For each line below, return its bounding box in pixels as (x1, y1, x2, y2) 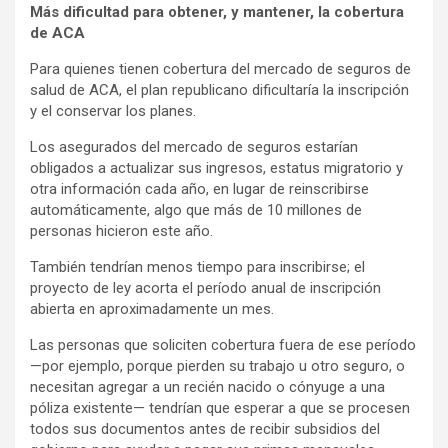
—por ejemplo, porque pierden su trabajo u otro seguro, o (30, 357, 405, 376)
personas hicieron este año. (30, 222, 213, 241)
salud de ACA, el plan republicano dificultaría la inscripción (30, 81, 409, 100)
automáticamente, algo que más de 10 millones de (30, 201, 362, 220)
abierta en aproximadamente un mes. (30, 300, 274, 319)
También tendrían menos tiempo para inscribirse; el (30, 258, 365, 277)
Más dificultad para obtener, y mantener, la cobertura (30, 3, 404, 22)
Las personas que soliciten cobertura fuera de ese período (30, 336, 416, 355)
